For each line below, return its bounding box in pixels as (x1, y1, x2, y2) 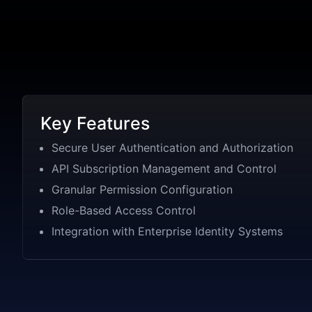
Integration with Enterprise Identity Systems (52, 224, 283, 238)
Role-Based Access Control (52, 203, 196, 217)
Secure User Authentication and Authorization (52, 140, 293, 155)
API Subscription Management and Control (52, 161, 276, 175)
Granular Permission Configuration (52, 182, 233, 196)
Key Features (40, 112, 150, 134)
